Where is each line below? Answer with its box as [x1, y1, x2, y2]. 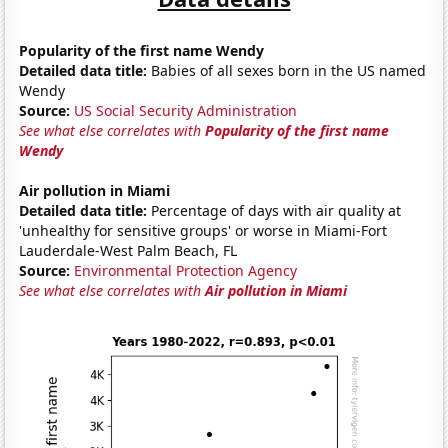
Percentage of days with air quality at [147, 200, 402, 220]
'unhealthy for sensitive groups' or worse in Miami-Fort [19, 220, 388, 240]
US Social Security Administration [74, 100, 298, 120]
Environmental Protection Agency [74, 260, 298, 280]
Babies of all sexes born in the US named [147, 60, 427, 80]
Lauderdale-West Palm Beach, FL [19, 240, 238, 260]
